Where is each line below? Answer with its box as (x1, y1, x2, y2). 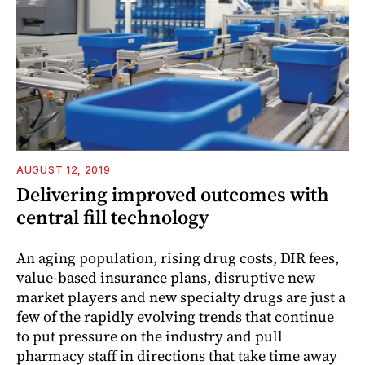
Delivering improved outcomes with (16, 180, 329, 208)
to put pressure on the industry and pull (16, 325, 283, 346)
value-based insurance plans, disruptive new (16, 266, 315, 288)
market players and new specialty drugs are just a (16, 286, 345, 307)
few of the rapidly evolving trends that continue (16, 306, 334, 327)
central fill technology (16, 203, 209, 231)
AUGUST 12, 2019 (16, 163, 111, 176)
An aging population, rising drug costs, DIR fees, (16, 247, 339, 268)
